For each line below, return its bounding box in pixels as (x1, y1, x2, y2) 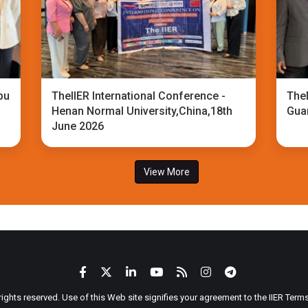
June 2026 (52, 120, 104, 133)
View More (143, 166, 190, 177)
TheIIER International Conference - (52, 89, 226, 102)
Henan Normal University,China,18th (52, 104, 233, 118)
